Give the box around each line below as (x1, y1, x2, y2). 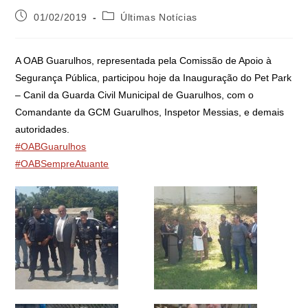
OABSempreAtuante (21, 157, 109, 169)
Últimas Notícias (120, 11, 197, 23)
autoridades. (15, 123, 70, 135)
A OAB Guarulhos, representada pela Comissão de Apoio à (15, 54, 272, 66)
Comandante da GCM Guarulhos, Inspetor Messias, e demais (15, 106, 285, 118)
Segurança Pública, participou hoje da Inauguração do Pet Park (15, 71, 292, 83)
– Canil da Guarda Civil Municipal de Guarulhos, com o (15, 89, 254, 100)
